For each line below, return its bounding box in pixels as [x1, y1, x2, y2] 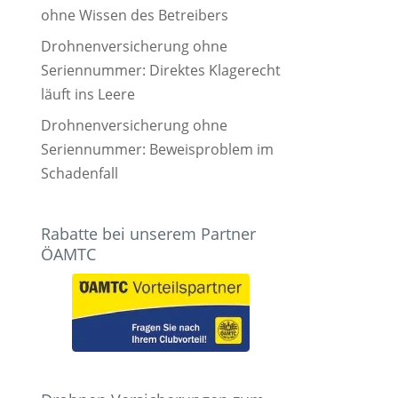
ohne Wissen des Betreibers [41, 4, 228, 25]
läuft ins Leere [41, 84, 135, 104]
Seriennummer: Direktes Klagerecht [41, 60, 281, 80]
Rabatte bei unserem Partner [41, 222, 256, 244]
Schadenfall [41, 163, 118, 183]
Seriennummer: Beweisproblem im [41, 139, 274, 159]
